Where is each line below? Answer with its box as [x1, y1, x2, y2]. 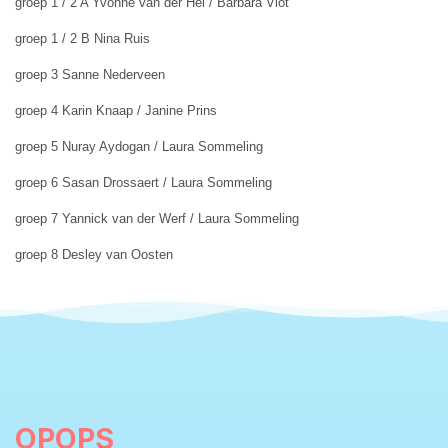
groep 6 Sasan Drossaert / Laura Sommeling [15, 175, 272, 191]
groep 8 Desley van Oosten [15, 247, 173, 263]
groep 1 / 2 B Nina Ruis [15, 31, 150, 47]
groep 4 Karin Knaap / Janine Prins [15, 103, 217, 119]
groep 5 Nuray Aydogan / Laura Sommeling [15, 139, 263, 155]
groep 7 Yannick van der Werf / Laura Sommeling [15, 211, 299, 227]
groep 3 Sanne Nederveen [15, 67, 165, 83]
